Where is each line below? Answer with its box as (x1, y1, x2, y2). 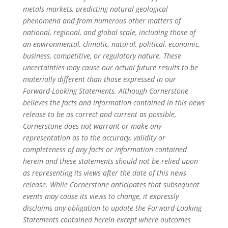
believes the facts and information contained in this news (22, 98, 205, 107)
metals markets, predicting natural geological (22, 4, 168, 14)
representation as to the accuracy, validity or (22, 133, 165, 142)
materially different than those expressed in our (22, 74, 176, 84)
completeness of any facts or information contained (22, 145, 187, 154)
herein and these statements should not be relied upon (22, 156, 198, 166)
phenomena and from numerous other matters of (22, 16, 181, 25)
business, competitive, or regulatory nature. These (22, 51, 181, 61)
